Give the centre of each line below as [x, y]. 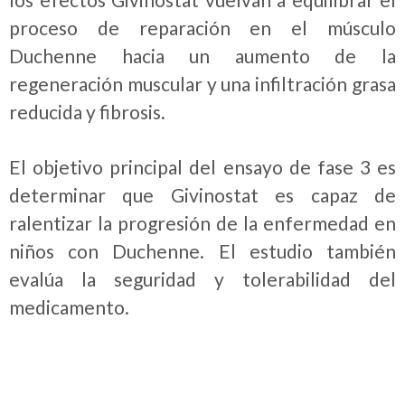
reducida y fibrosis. [87, 112]
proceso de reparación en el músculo [202, 28]
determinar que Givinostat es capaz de [202, 194]
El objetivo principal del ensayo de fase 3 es [202, 166]
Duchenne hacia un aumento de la [202, 56]
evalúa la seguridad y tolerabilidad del [202, 278]
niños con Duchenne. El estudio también [202, 250]
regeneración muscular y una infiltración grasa [202, 84]
